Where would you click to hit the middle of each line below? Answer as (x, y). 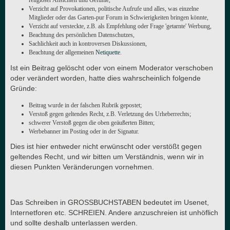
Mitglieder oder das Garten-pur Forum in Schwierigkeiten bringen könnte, (119, 18)
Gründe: (24, 89)
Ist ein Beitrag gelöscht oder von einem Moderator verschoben (112, 68)
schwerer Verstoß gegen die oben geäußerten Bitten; (92, 122)
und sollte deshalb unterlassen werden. (74, 223)
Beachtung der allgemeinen (62, 53)
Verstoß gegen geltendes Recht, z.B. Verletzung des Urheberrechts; (110, 114)
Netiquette (108, 53)
